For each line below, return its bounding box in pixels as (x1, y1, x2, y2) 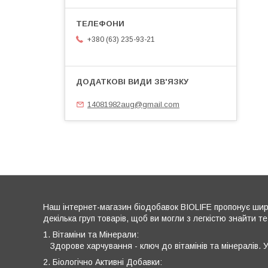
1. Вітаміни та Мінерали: (43, 229, 139, 239)
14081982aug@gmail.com (87, 99, 179, 109)
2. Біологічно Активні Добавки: (43, 257, 162, 267)
